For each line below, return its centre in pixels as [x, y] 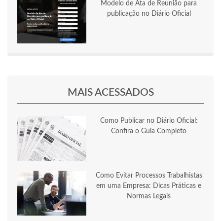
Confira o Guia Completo [149, 131]
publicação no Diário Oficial [149, 14]
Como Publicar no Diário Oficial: [149, 121]
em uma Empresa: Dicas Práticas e [149, 186]
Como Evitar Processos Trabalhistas [149, 176]
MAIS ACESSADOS [110, 93]
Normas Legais [149, 197]
